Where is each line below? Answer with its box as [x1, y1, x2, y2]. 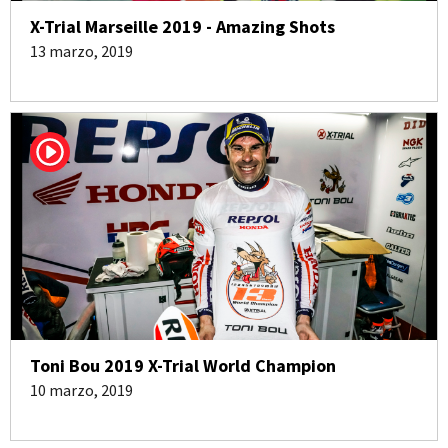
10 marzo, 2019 [30, 380, 133, 400]
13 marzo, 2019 [30, 41, 133, 61]
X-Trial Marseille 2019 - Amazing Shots [30, 15, 335, 38]
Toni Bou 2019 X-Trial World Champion [30, 354, 336, 377]
